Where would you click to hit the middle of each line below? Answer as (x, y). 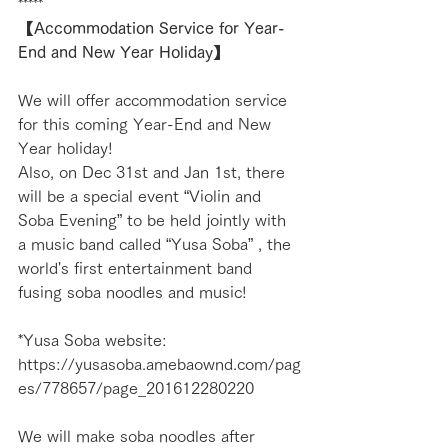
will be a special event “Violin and (142, 196)
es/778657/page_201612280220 (136, 388)
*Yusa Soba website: (92, 340)
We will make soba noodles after (139, 436)
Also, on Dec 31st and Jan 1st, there (154, 172)
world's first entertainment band (137, 268)
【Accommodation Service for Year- (151, 28)
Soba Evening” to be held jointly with (154, 220)
